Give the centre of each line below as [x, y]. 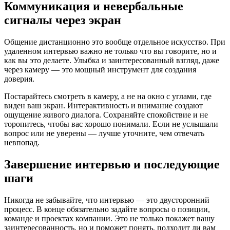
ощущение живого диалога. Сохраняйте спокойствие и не [106, 115]
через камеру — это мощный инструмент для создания [100, 70]
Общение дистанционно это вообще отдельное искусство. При [115, 42]
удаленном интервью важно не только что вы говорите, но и [110, 51]
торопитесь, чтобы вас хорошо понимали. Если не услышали [111, 124]
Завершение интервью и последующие [112, 165]
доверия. [19, 79]
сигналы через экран [63, 20]
